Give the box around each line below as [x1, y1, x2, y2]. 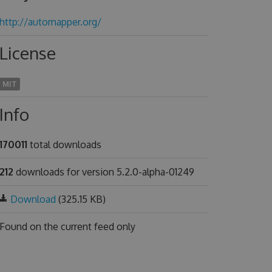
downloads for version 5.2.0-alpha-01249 [13, 166, 194, 178]
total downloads [27, 138, 101, 151]
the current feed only [43, 220, 135, 233]
